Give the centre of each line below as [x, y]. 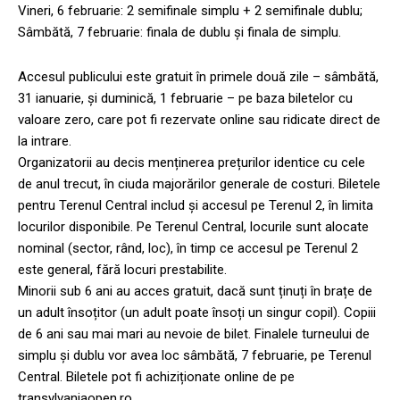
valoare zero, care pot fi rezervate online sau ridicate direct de [199, 119]
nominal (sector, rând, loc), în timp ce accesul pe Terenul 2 [188, 248]
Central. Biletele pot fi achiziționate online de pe [156, 376]
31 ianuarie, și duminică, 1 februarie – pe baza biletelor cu [185, 98]
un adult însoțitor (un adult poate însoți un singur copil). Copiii [197, 312]
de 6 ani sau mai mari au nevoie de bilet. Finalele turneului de [194, 333]
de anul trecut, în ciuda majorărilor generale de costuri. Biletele [199, 183]
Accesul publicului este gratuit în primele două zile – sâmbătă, [198, 76]
